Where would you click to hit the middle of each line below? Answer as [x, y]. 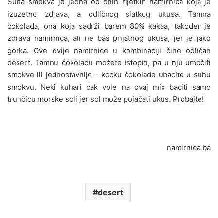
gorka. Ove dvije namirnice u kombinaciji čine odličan [109, 50]
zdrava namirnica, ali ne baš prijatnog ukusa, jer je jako [109, 38]
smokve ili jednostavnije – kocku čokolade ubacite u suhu [109, 74]
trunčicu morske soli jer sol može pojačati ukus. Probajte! [106, 99]
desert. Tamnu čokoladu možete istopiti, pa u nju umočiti [109, 62]
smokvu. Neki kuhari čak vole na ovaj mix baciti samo [109, 87]
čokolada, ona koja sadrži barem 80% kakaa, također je [109, 26]
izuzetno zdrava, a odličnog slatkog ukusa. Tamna [109, 14]
